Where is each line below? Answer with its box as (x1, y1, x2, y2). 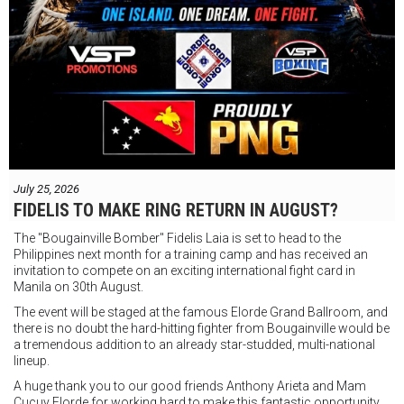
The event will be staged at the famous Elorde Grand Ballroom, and (14, 304, 388, 319)
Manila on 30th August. (14, 279, 143, 294)
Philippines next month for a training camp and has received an (14, 246, 368, 262)
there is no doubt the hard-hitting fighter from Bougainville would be (14, 320, 390, 335)
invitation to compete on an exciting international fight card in (14, 262, 355, 278)
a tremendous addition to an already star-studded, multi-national (14, 336, 375, 352)
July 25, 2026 (14, 181, 79, 196)
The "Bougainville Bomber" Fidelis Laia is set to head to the (14, 230, 341, 245)
